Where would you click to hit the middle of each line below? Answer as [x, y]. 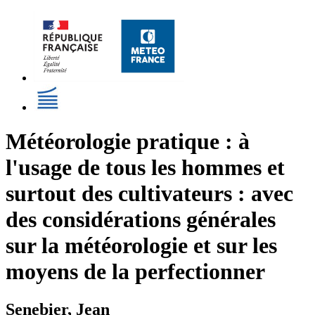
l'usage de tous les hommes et [145, 168]
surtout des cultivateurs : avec [149, 194]
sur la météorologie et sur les [141, 246]
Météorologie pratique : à [128, 142]
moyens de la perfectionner [135, 272]
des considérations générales [141, 220]
